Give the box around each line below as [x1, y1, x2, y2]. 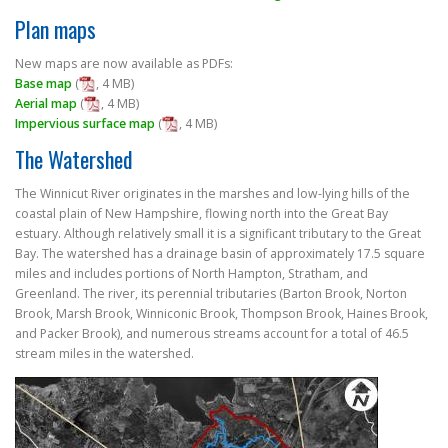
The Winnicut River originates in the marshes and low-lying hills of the [15, 185, 410, 203]
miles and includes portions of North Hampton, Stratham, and [15, 265, 368, 283]
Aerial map [15, 94, 77, 112]
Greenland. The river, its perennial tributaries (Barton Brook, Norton [15, 285, 407, 303]
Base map [15, 74, 72, 92]
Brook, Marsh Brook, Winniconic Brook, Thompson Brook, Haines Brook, [15, 305, 428, 323]
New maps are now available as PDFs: [15, 54, 233, 72]
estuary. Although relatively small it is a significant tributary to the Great [15, 225, 421, 243]
